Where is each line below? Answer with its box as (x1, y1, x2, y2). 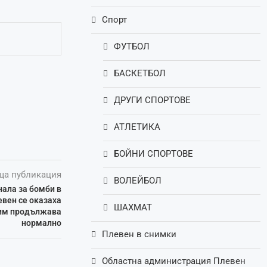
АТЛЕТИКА (114, 122, 161, 133)
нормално (21, 218, 62, 228)
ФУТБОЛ (114, 41, 150, 52)
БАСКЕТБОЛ (114, 68, 166, 79)
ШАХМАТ (114, 202, 153, 213)
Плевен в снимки (102, 229, 177, 240)
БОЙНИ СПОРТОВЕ (114, 148, 194, 160)
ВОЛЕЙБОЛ (114, 175, 162, 187)
